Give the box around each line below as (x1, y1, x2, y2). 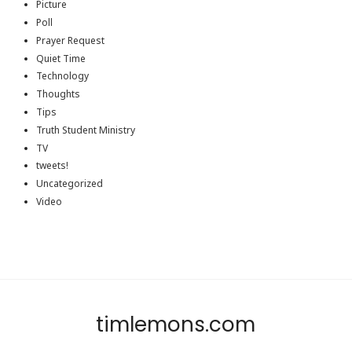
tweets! (35, 159, 68, 173)
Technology (35, 69, 89, 83)
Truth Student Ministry (35, 123, 135, 137)
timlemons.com (96, 310, 256, 339)
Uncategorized (35, 177, 103, 191)
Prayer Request (35, 33, 104, 47)
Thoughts (35, 87, 80, 101)
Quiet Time (35, 51, 86, 65)
